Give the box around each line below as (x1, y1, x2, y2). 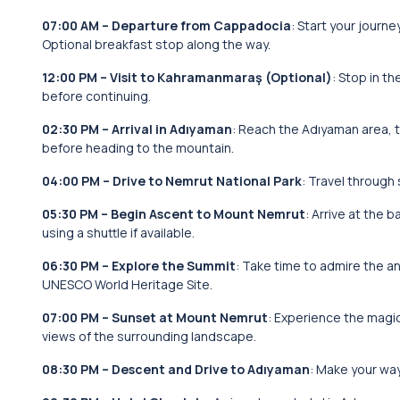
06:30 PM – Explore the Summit (42, 257, 236, 274)
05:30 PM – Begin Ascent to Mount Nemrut (42, 205, 305, 222)
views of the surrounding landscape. (42, 328, 256, 345)
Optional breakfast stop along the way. (42, 36, 271, 53)
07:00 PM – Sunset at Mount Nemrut (42, 309, 268, 326)
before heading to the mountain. (42, 139, 234, 156)
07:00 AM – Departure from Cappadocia (42, 17, 291, 34)
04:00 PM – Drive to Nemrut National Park (42, 172, 302, 189)
